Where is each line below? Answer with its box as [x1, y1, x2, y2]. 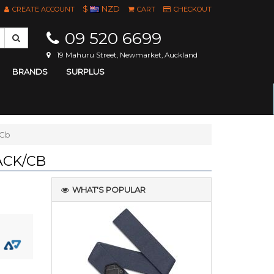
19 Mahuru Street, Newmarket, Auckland [57, 51, 198, 59]
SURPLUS [65, 67, 105, 76]
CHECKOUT [174, 5, 212, 13]
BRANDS [12, 67, 48, 76]
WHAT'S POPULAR [72, 185, 146, 194]
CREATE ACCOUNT [12, 5, 75, 13]
